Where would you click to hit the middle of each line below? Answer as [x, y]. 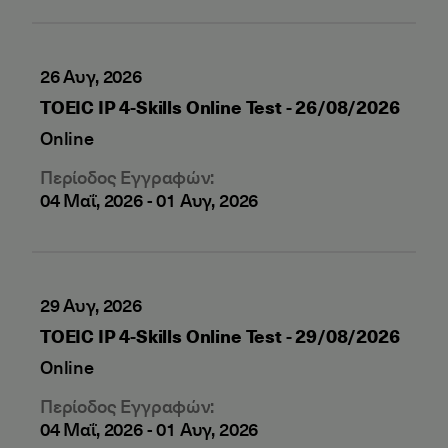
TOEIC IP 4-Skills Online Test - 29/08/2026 [220, 335]
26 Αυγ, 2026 [91, 75]
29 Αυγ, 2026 [91, 304]
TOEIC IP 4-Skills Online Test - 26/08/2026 [220, 106]
